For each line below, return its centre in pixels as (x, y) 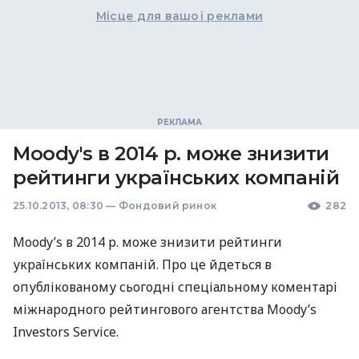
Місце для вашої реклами (179, 16)
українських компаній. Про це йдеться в (142, 264)
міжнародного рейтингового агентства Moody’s (165, 309)
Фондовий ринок (167, 206)
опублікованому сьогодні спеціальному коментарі (175, 287)
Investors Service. (66, 332)
